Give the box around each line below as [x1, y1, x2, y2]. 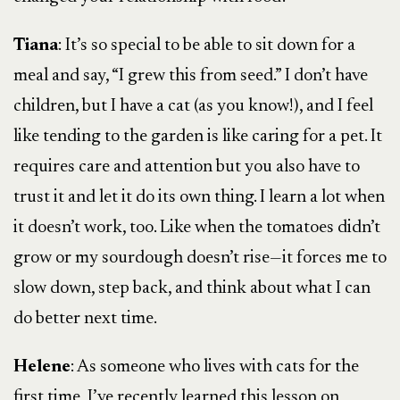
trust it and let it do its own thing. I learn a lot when [13, 188, 385, 206]
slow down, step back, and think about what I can [13, 279, 371, 297]
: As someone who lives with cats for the [71, 358, 359, 376]
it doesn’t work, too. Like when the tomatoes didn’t [13, 219, 380, 237]
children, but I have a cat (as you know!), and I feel [13, 97, 373, 115]
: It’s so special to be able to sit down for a [58, 37, 355, 54]
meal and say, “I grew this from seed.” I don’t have [13, 67, 368, 85]
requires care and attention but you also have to [13, 158, 360, 176]
